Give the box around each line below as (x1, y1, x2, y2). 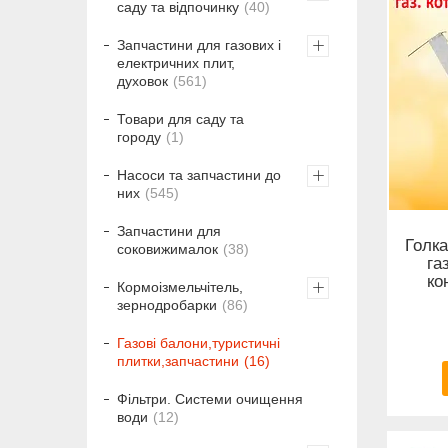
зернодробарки (117, 297, 217, 314)
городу (117, 129, 161, 146)
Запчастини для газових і (117, 37, 281, 54)
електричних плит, (117, 55, 235, 72)
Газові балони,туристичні (117, 335, 280, 352)
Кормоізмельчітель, (117, 279, 243, 296)
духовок (117, 73, 168, 90)
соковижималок (117, 241, 218, 258)
